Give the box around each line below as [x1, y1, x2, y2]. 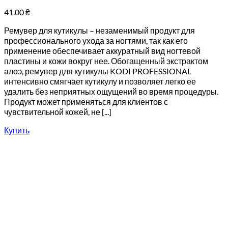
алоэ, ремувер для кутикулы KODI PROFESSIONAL [4, 66, 191, 76]
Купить [4, 125, 30, 135]
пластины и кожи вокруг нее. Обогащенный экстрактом [4, 56, 208, 66]
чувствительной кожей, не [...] [4, 107, 111, 117]
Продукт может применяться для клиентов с [4, 97, 168, 106]
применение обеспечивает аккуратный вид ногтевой [4, 46, 201, 55]
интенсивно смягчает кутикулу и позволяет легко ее [4, 76, 196, 86]
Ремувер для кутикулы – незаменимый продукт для [4, 25, 195, 35]
